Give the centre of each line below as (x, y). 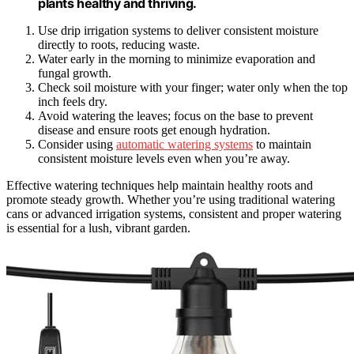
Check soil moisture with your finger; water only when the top (193, 88)
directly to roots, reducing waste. (119, 45)
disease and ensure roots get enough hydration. (154, 130)
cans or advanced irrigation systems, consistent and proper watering (174, 214)
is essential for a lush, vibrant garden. (98, 228)
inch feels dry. (73, 102)
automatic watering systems (185, 145)
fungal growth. (75, 73)
